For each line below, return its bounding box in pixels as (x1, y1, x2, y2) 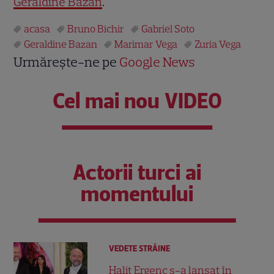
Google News (119, 54, 196, 71)
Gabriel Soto (141, 23, 195, 35)
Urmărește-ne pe (13, 54, 120, 71)
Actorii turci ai (73, 160, 201, 186)
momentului (81, 181, 193, 207)
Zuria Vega (194, 38, 242, 51)
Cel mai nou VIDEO (52, 88, 222, 114)
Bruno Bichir (67, 23, 125, 35)
